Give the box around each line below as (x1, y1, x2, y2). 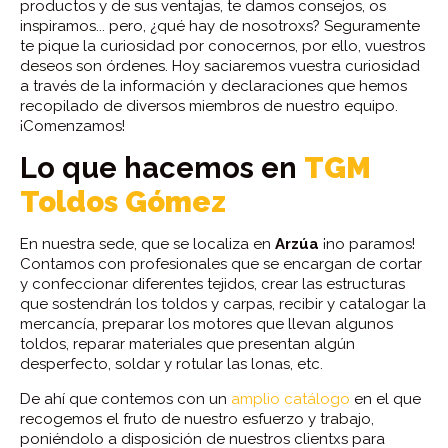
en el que (350, 389, 421, 408)
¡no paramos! (319, 234, 415, 253)
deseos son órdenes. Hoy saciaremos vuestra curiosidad (20, 56, 420, 75)
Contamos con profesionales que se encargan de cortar (20, 254, 422, 273)
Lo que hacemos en (20, 150, 304, 185)
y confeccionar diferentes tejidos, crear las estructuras (20, 274, 405, 293)
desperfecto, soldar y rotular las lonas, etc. (20, 354, 323, 373)
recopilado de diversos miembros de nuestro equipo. (20, 96, 398, 115)
